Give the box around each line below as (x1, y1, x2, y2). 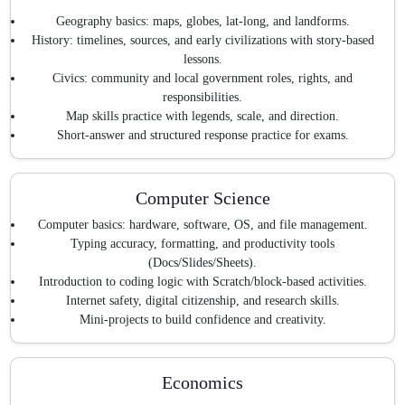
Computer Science (135, 187, 270, 208)
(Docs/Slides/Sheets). (148, 256, 257, 270)
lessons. (183, 52, 222, 66)
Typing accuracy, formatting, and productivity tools (71, 237, 334, 251)
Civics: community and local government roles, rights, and (52, 71, 353, 85)
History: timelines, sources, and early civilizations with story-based (31, 33, 374, 47)
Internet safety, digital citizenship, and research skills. (65, 294, 340, 308)
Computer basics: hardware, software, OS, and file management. (37, 218, 368, 232)
